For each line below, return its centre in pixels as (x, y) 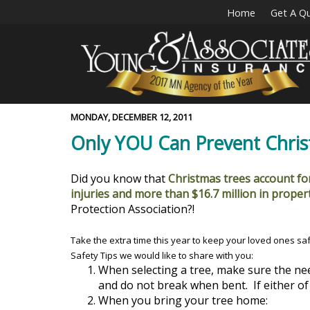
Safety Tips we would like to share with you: (162, 255)
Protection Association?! (133, 209)
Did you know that (118, 179)
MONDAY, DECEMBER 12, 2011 (131, 117)
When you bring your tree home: (183, 300)
